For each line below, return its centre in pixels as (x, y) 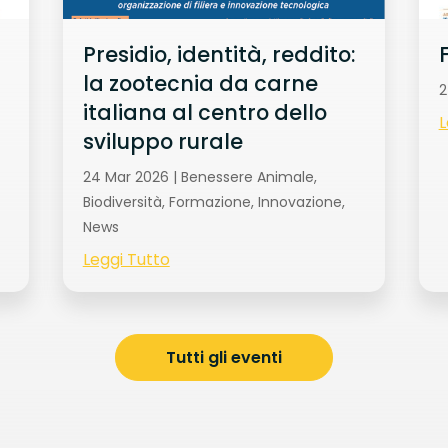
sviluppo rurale (162, 142)
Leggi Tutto (126, 259)
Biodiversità (122, 201)
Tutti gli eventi (224, 358)
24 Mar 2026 (125, 176)
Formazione (209, 201)
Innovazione (299, 201)
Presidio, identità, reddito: (218, 55)
